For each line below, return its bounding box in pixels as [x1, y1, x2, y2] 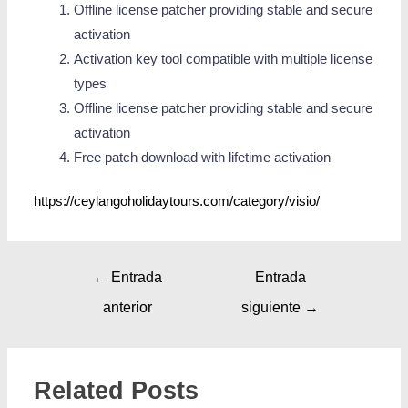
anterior [103, 300, 153, 316]
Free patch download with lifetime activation [73, 149, 331, 165]
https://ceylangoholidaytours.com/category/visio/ [34, 194, 321, 209]
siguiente [241, 300, 305, 316]
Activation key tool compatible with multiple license [73, 51, 372, 66]
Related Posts [34, 375, 199, 404]
